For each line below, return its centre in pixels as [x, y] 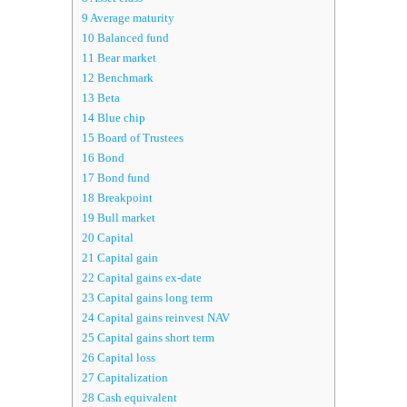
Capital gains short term [154, 338]
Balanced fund [132, 38]
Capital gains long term [154, 298]
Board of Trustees [139, 138]
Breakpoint [124, 198]
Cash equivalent [136, 398]
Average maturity [131, 18]
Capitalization [131, 378]
